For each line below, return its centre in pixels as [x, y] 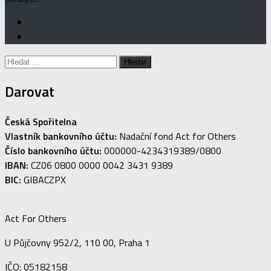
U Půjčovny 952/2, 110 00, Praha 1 [77, 242]
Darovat [30, 91]
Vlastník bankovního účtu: [61, 136]
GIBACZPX [44, 179]
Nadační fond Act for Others [176, 136]
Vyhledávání [28, 60]
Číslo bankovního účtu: [53, 150]
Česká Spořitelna [41, 121]
